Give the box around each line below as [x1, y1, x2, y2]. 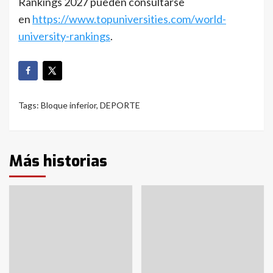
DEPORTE [100, 99, 140, 110]
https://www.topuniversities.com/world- [32, 12, 226, 26]
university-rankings [18, 29, 110, 43]
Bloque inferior [41, 99, 96, 110]
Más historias [9, 151, 107, 171]
